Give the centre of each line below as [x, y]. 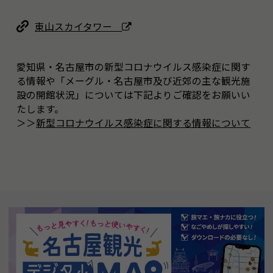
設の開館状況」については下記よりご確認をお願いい [134, 95]
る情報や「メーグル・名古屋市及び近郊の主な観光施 [134, 81]
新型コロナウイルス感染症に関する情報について [144, 123]
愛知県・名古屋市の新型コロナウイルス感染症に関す [134, 67]
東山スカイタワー [79, 27]
